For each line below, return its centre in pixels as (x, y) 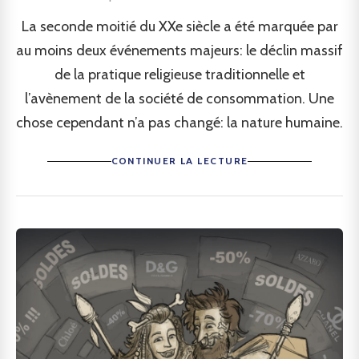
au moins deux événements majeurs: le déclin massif (179, 50)
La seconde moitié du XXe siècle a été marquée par (179, 26)
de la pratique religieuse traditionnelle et (179, 75)
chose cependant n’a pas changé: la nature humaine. (179, 123)
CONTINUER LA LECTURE (179, 161)
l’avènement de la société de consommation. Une (179, 99)
